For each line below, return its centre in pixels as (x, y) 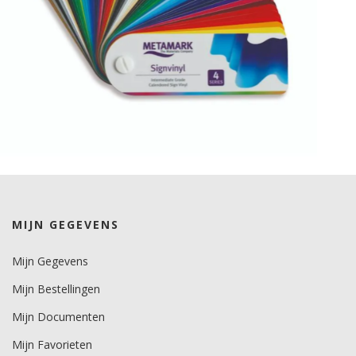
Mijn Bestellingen (56, 289)
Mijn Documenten (58, 317)
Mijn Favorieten (52, 344)
